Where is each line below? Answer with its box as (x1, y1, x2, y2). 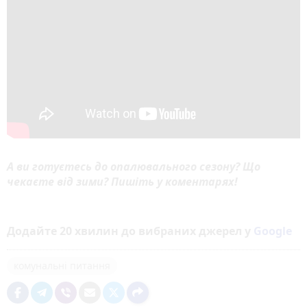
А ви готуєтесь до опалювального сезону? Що (7, 158, 260, 174)
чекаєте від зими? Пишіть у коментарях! (7, 173, 241, 189)
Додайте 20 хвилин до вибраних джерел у (7, 223, 254, 238)
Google (254, 223, 292, 238)
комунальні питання (14, 258, 110, 272)
